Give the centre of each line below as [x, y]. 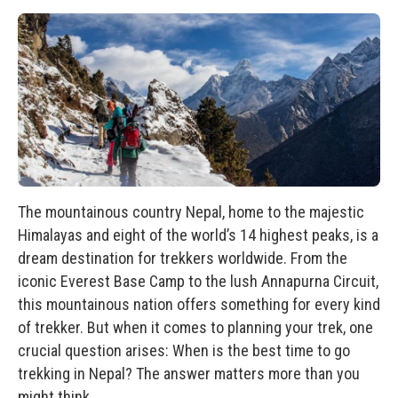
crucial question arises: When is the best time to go [184, 350]
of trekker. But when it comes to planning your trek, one [195, 327]
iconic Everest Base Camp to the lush [139, 281]
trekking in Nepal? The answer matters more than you [189, 373]
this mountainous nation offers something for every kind [199, 304]
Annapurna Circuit [318, 281]
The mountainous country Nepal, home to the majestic [191, 211]
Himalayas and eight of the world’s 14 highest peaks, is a [198, 235]
